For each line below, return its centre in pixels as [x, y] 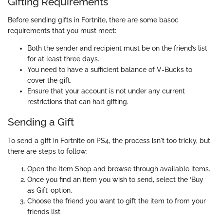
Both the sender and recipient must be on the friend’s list [117, 48]
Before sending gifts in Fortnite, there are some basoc [93, 20]
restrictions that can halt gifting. [78, 102]
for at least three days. [63, 59]
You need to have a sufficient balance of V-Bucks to [110, 70]
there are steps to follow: [48, 151]
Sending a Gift [41, 122]
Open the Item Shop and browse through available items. [119, 169]
